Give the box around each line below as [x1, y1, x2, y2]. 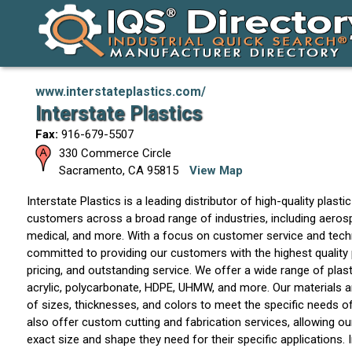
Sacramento [58, 163, 123, 178]
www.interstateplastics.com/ [35, 84, 206, 99]
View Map [189, 163, 243, 178]
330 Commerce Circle [58, 146, 171, 160]
